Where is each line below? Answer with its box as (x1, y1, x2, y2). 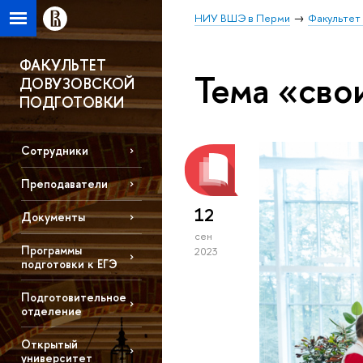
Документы (20, 209, 85, 225)
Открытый (20, 335, 78, 352)
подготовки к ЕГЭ (20, 255, 117, 271)
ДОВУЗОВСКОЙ (19, 74, 135, 94)
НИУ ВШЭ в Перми (194, 11, 290, 25)
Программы (20, 241, 82, 258)
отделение (20, 302, 82, 318)
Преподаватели (20, 176, 108, 192)
